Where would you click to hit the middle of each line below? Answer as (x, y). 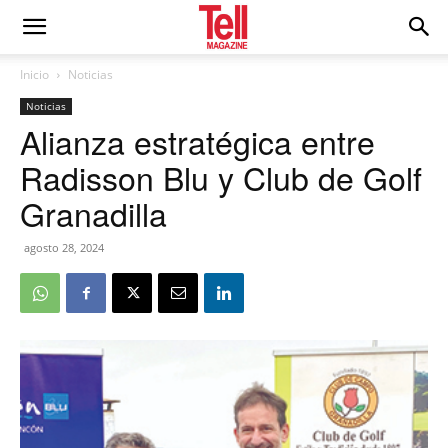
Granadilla (93, 213)
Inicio (34, 74)
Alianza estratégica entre (197, 141)
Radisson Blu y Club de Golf (221, 177)
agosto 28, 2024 (64, 247)
